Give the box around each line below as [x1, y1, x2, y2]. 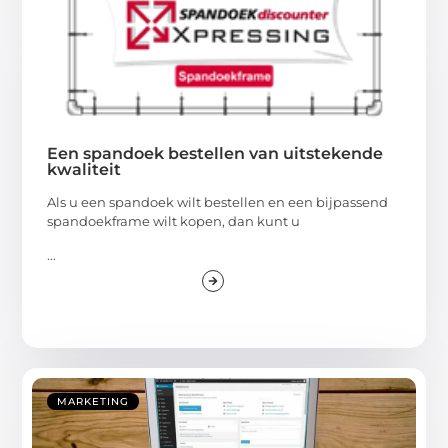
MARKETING [57, 394, 130, 408]
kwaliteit [47, 160, 122, 180]
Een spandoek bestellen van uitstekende [47, 144, 384, 164]
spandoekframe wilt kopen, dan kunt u [47, 213, 301, 230]
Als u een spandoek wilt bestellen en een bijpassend [47, 194, 389, 211]
